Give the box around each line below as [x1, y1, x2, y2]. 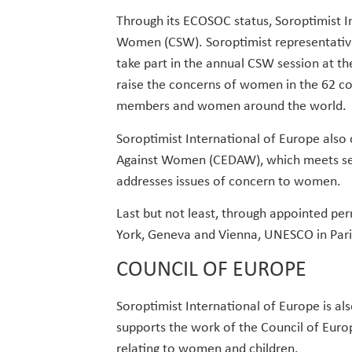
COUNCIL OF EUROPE [115, 258, 306, 281]
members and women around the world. [115, 99, 346, 115]
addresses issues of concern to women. [115, 174, 341, 189]
